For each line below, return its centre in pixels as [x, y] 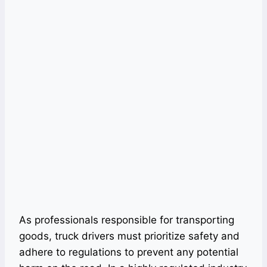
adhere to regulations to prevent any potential [129, 252]
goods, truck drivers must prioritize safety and [129, 236]
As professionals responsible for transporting [127, 220]
